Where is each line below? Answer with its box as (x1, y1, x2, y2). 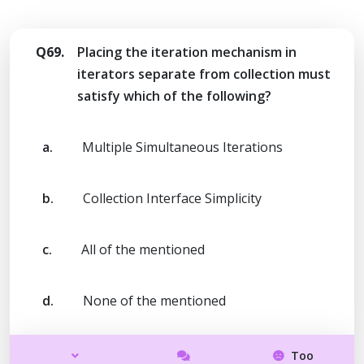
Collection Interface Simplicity (83, 188, 262, 207)
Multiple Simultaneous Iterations (82, 137, 283, 156)
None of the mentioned (83, 291, 226, 310)
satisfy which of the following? (77, 86, 271, 105)
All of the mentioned (81, 240, 205, 258)
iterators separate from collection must (77, 64, 331, 83)
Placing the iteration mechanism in (77, 42, 297, 61)
